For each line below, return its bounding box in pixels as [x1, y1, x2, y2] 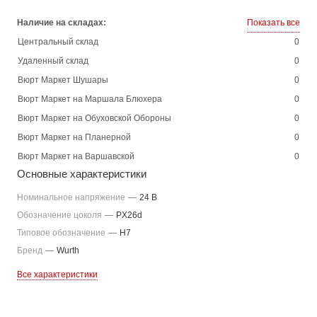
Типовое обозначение [17, 228, 108, 238]
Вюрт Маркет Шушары [18, 75, 108, 85]
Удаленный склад [18, 56, 88, 66]
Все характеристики [17, 270, 98, 279]
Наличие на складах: [17, 18, 106, 28]
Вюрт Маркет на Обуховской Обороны [18, 113, 171, 123]
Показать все [247, 18, 300, 28]
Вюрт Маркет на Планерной [18, 132, 131, 142]
